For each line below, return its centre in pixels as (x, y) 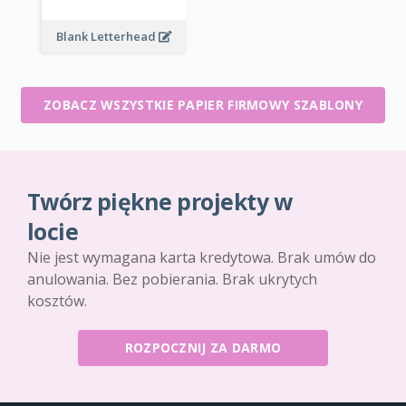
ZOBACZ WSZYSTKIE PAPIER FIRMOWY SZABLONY (203, 105)
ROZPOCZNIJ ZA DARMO (203, 348)
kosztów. (57, 301)
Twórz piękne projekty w (160, 202)
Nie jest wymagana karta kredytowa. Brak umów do (202, 258)
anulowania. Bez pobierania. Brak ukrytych (172, 280)
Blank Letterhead (107, 37)
